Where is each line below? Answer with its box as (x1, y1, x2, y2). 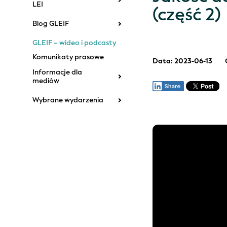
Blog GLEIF (32, 19, 69, 29)
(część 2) (153, 3, 221, 26)
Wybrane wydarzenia (32, 95, 103, 105)
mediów (32, 75, 59, 86)
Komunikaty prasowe (32, 52, 104, 62)
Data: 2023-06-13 (153, 56, 213, 66)
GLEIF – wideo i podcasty (32, 38, 116, 48)
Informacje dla (32, 67, 82, 77)
